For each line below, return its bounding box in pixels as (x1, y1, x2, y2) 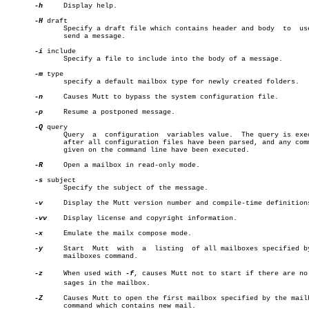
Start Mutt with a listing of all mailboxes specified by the (43, 245, 134, 252)
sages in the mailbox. (6, 279, 39, 287)
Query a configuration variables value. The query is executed (6, 131, 39, 139)
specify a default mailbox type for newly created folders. (6, 78, 39, 86)
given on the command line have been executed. (6, 146, 39, 154)
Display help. (43, 2, 117, 10)
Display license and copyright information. (47, 215, 237, 222)
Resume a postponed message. (43, 108, 175, 116)
